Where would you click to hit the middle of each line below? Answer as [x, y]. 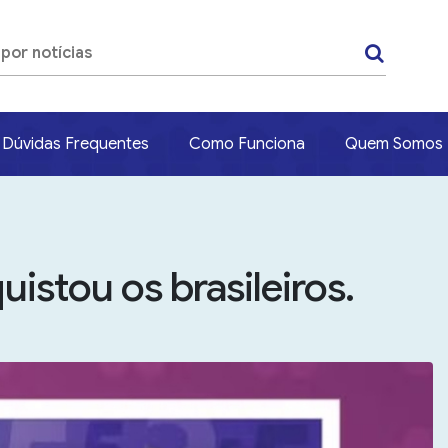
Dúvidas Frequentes [75, 144]
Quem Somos [394, 144]
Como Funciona [247, 144]
